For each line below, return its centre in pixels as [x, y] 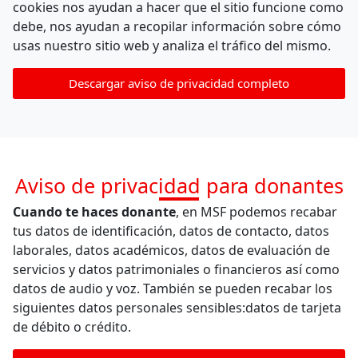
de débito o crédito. [72, 326]
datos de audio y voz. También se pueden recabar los [173, 288]
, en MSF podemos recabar [257, 211]
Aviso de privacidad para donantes [179, 186]
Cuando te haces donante [94, 211]
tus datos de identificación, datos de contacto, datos [171, 231]
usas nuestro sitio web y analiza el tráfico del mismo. [172, 46]
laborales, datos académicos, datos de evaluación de [171, 250]
